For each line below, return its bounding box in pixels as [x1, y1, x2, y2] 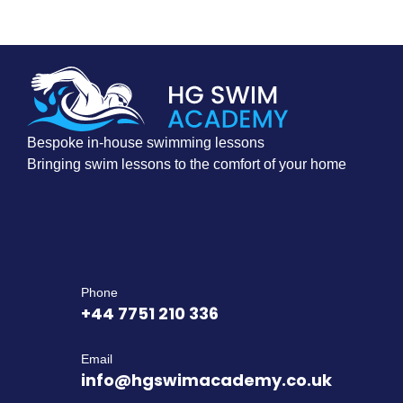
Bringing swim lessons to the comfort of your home [27, 156, 346, 172]
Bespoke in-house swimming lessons [27, 134, 264, 150]
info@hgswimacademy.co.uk [81, 368, 332, 391]
